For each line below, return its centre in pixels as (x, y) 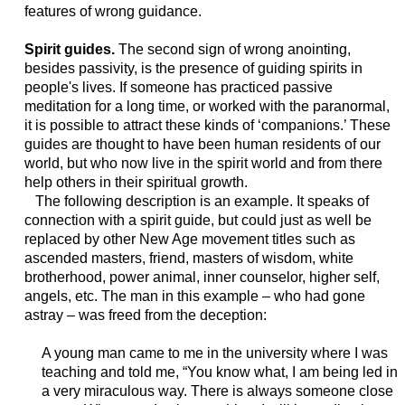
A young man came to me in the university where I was (214, 353)
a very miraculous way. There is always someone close (217, 391)
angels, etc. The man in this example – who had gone (194, 297)
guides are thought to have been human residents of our (202, 145)
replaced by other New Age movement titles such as (189, 240)
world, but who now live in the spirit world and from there (203, 164)
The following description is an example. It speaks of (196, 202)
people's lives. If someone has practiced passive (178, 88)
